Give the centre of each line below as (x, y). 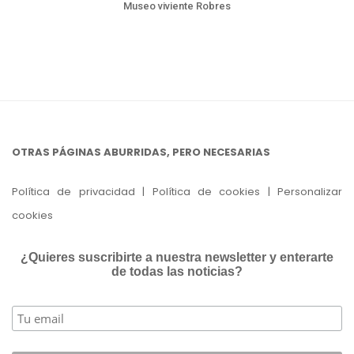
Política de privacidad (73, 191)
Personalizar (306, 191)
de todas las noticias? (177, 272)
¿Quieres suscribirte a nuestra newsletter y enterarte (177, 258)
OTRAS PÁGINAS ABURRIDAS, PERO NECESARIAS (141, 153)
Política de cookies (206, 191)
